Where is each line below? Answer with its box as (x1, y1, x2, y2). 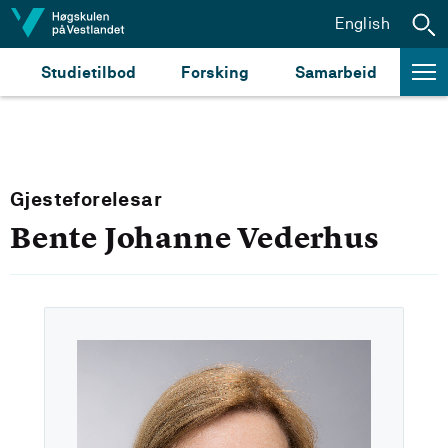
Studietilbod (40, 62, 136, 82)
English (335, 13, 390, 33)
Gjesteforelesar (10, 188, 162, 211)
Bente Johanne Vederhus (10, 219, 380, 257)
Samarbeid (295, 62, 378, 82)
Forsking (181, 62, 250, 82)
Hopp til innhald (19, 13, 138, 32)
